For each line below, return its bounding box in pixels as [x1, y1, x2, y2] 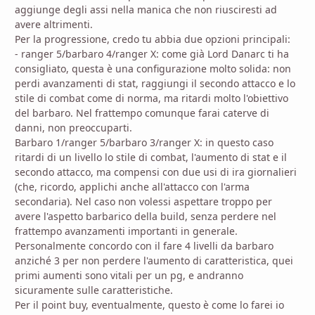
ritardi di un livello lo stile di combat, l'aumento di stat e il [15, 150, 287, 165]
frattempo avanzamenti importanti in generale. [15, 224, 240, 238]
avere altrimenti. [15, 18, 96, 32]
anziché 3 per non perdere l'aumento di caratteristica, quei [15, 254, 293, 268]
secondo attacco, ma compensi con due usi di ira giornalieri [15, 165, 297, 179]
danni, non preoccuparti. [15, 121, 135, 135]
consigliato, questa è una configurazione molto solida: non [15, 62, 291, 76]
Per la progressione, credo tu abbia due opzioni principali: [15, 32, 290, 46]
